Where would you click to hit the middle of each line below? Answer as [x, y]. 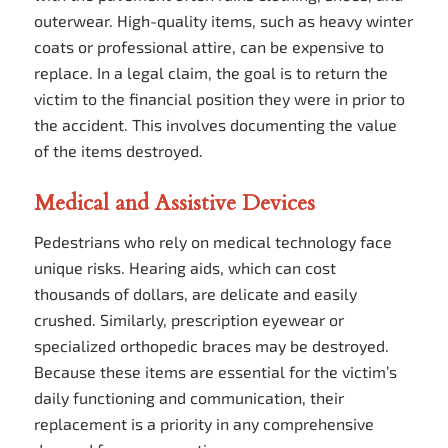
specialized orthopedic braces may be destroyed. [211, 346]
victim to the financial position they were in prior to [219, 99]
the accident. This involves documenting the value [215, 125]
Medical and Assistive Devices [174, 202]
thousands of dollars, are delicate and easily [195, 294]
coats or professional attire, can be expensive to [208, 47]
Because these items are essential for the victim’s [215, 372]
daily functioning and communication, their [188, 398]
